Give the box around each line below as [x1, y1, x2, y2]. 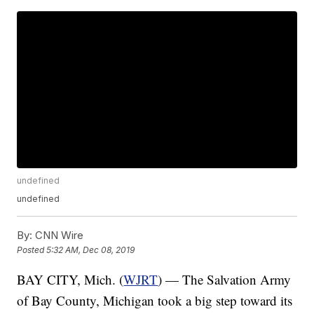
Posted [17, 245, 47, 256]
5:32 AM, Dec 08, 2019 [46, 245, 135, 256]
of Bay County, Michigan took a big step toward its [17, 292, 293, 310]
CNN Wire [32, 228, 84, 243]
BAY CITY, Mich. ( [17, 271, 124, 289]
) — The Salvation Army [158, 271, 292, 289]
